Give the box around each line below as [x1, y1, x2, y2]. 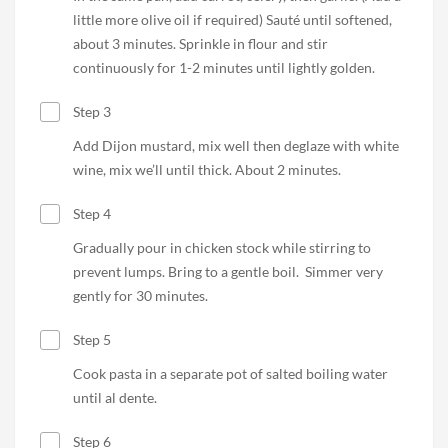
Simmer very [305, 263, 383, 281]
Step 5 [70, 331, 111, 349]
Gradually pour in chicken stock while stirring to [73, 239, 371, 257]
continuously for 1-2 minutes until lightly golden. [73, 59, 375, 77]
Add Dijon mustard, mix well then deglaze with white [73, 137, 399, 155]
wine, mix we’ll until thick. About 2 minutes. [73, 161, 341, 179]
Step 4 [70, 205, 111, 223]
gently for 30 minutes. [73, 287, 208, 305]
